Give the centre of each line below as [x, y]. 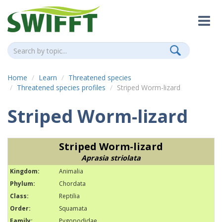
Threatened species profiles [61, 87]
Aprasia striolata [111, 158]
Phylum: [23, 184]
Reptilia [69, 196]
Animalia [71, 171]
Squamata [73, 208]
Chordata [72, 184]
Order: [20, 208]
